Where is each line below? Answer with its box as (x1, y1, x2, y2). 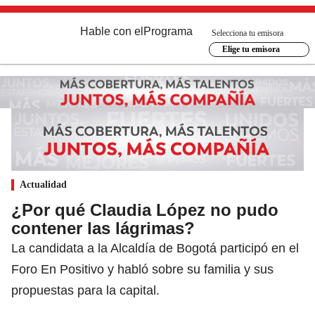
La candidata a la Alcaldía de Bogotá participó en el (11, 240, 299, 255)
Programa (143, 25, 193, 37)
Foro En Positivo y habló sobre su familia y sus (11, 262, 274, 276)
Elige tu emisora (221, 44, 280, 54)
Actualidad (20, 179, 67, 190)
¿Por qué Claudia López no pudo (11, 200, 278, 219)
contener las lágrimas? (11, 218, 195, 238)
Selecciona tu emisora (212, 27, 283, 38)
